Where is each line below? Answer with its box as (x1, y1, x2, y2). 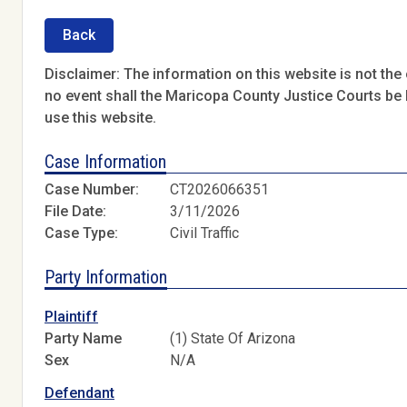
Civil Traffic (170, 224, 240, 243)
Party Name (45, 329, 122, 347)
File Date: (45, 203, 106, 221)
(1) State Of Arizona (170, 329, 296, 347)
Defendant (45, 383, 114, 402)
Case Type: (45, 224, 118, 243)
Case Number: (45, 181, 139, 199)
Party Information (45, 266, 167, 289)
